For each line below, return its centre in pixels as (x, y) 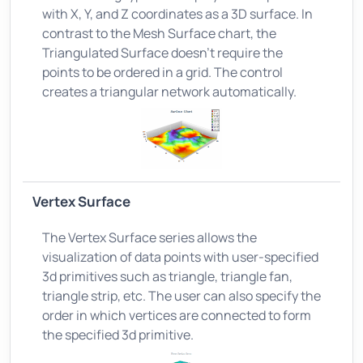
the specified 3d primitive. (118, 334)
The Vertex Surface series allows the (149, 237)
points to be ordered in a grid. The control (162, 72)
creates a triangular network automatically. (169, 91)
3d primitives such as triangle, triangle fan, (167, 276)
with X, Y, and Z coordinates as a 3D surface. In (177, 13)
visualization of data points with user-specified (180, 256)
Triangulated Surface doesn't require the (162, 52)
